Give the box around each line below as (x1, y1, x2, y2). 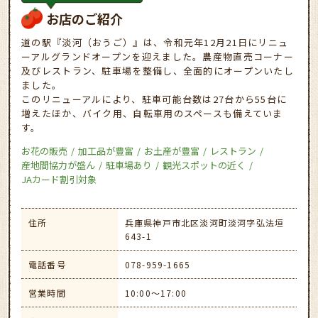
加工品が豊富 (78, 143, 133, 158)
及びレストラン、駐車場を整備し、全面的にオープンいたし (21, 63, 295, 77)
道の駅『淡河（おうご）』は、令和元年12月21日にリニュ (21, 35, 289, 49)
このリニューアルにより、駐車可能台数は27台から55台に (21, 92, 287, 106)
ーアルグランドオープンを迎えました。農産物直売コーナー (21, 49, 295, 63)
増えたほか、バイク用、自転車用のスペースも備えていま (21, 106, 283, 120)
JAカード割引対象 (21, 172, 97, 186)
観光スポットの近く (163, 158, 246, 172)
